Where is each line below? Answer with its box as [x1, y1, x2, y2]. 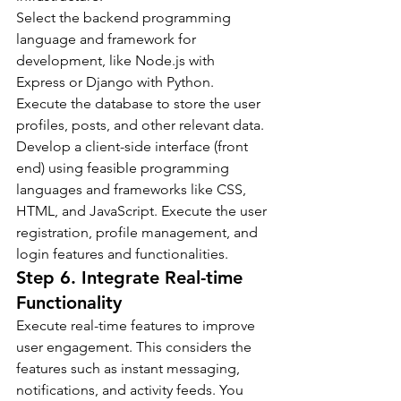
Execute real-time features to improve [16, 316, 259, 334]
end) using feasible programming [16, 158, 233, 176]
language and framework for [16, 30, 200, 47]
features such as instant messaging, [16, 359, 243, 377]
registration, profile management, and [16, 223, 261, 241]
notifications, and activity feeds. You [16, 380, 247, 398]
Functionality [16, 291, 122, 313]
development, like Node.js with [16, 51, 218, 69]
